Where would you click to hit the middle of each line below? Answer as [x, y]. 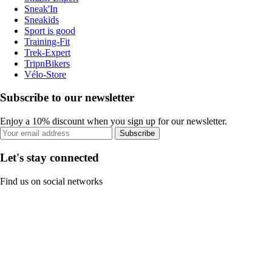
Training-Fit [47, 41]
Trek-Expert [47, 52]
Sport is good [50, 30]
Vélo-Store [45, 74]
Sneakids [42, 19]
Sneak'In [41, 8]
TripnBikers [47, 63]
